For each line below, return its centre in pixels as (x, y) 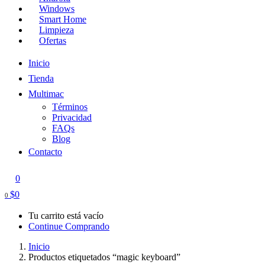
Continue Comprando (69, 226)
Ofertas (53, 40)
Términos (70, 106)
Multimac (46, 93)
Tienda (41, 78)
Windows (57, 8)
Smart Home (63, 19)
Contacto (45, 151)
